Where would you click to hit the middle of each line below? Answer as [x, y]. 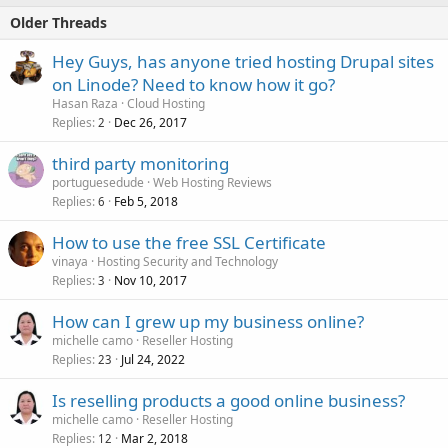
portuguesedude [98, 182]
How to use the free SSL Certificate [189, 242]
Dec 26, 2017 [150, 122]
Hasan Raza [85, 103]
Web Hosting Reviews [212, 182]
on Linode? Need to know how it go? [193, 84]
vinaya [70, 261]
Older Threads [58, 22]
